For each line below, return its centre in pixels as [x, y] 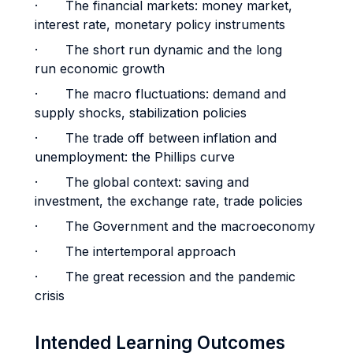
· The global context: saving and [142, 182]
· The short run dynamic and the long [158, 50]
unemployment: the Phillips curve [135, 157]
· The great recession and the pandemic [165, 277]
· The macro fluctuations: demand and [160, 94]
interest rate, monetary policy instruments [162, 24]
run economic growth [100, 69]
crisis [50, 295]
